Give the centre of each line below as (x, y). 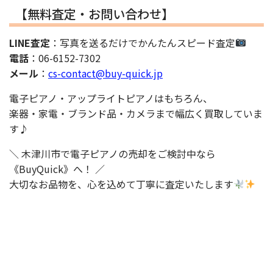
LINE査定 (30, 42)
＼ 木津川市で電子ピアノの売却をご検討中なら (112, 153)
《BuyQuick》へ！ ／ (57, 168)
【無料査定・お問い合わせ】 (94, 13)
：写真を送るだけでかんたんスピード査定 (143, 42)
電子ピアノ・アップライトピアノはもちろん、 (111, 98)
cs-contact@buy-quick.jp (105, 73)
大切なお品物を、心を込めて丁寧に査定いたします (121, 184)
